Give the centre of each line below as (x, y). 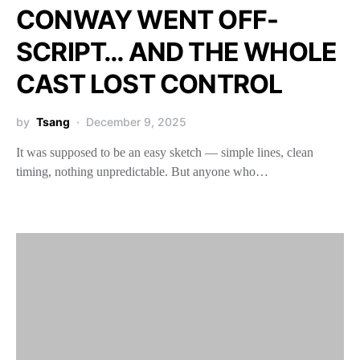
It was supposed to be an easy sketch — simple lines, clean (165, 152)
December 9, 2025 (136, 122)
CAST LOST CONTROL (149, 84)
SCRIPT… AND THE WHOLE (177, 52)
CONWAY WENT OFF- (147, 20)
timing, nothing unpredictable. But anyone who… (142, 172)
